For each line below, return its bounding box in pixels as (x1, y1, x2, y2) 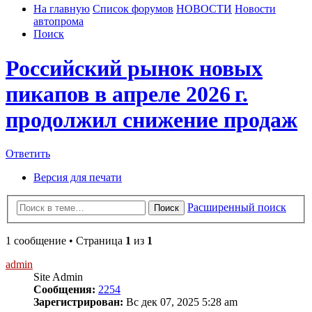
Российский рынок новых (6, 55, 263, 81)
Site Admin (33, 270, 83, 283)
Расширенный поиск (187, 201, 286, 213)
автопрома (33, 15, 84, 28)
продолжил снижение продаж (6, 107, 297, 132)
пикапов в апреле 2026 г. (6, 81, 248, 107)
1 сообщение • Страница (6, 234, 125, 247)
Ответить (6, 148, 50, 160)
